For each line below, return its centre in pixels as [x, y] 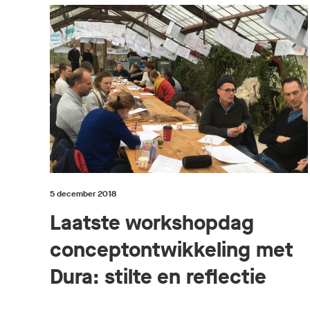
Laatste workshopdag [152, 222]
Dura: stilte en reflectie [158, 276]
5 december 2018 [83, 193]
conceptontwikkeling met [172, 249]
